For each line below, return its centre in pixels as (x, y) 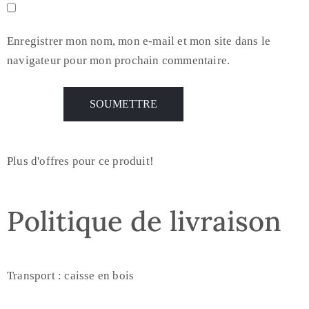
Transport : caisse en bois (71, 276)
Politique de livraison (144, 221)
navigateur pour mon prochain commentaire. (119, 60)
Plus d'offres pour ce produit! (80, 161)
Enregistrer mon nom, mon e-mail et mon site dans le (139, 41)
